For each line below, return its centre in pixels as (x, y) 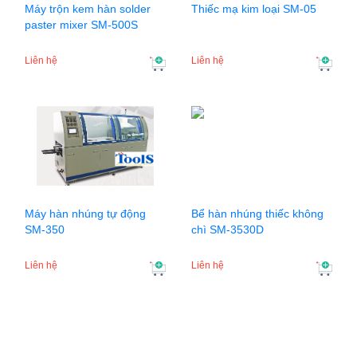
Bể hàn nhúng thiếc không (257, 214)
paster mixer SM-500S (81, 25)
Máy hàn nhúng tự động (85, 214)
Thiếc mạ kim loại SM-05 (254, 9)
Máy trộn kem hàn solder (88, 9)
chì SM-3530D (228, 230)
